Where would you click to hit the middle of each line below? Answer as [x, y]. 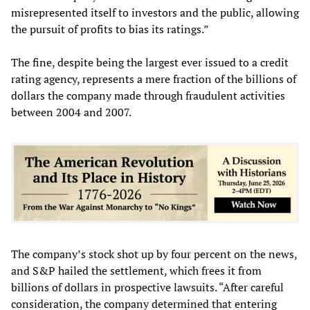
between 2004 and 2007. [71, 112]
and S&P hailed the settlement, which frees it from [136, 270]
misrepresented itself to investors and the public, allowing [155, 12]
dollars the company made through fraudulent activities [148, 95]
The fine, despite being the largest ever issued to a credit [150, 62]
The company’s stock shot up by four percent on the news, [154, 254]
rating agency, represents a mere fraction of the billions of [154, 79]
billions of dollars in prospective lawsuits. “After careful [147, 287]
